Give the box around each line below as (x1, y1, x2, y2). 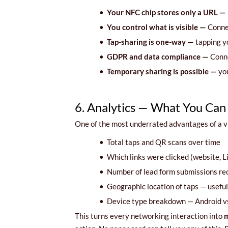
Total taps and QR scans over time (104, 137, 220, 147)
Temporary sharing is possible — (107, 66, 218, 76)
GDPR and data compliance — (107, 51, 210, 61)
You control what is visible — (107, 22, 208, 32)
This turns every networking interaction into (75, 211, 224, 220)
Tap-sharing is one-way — (107, 37, 195, 46)
